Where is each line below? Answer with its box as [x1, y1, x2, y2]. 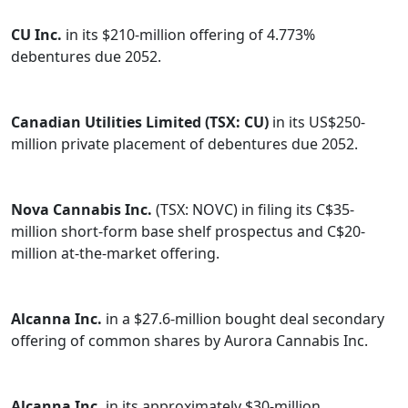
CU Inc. [11, 25, 66, 46]
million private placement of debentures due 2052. [11, 134, 358, 155]
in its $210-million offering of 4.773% [66, 25, 315, 46]
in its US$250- [269, 112, 365, 133]
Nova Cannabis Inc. [11, 199, 152, 220]
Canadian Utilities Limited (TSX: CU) [11, 112, 269, 133]
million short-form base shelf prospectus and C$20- [11, 221, 365, 242]
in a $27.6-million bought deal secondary [102, 309, 384, 330]
